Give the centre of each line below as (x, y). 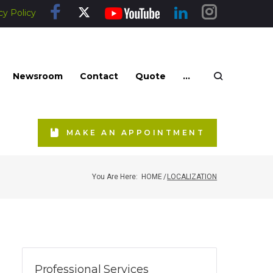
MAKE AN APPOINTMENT (136, 133)
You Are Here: (115, 177)
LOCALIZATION (192, 177)
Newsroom (37, 76)
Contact (99, 76)
